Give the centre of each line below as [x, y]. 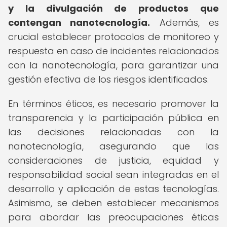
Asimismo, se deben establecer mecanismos [113, 203]
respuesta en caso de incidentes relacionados [113, 51]
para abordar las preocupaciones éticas [113, 217]
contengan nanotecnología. [79, 23]
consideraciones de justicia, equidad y [113, 160]
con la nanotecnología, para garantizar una [113, 65]
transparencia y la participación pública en [113, 118]
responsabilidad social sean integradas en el [113, 175]
